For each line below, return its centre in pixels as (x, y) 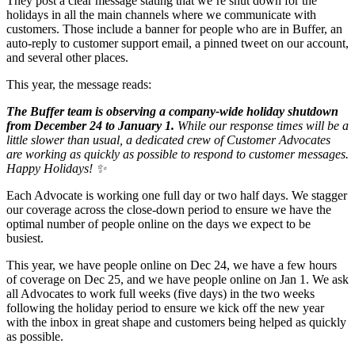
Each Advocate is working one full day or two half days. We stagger (177, 196)
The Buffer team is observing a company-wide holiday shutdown (172, 112)
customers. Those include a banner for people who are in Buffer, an (174, 29)
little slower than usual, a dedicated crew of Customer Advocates (168, 140)
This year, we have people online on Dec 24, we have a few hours (172, 265)
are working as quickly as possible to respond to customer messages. (177, 155)
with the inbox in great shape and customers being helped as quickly (176, 323)
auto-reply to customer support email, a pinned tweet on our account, (177, 44)
